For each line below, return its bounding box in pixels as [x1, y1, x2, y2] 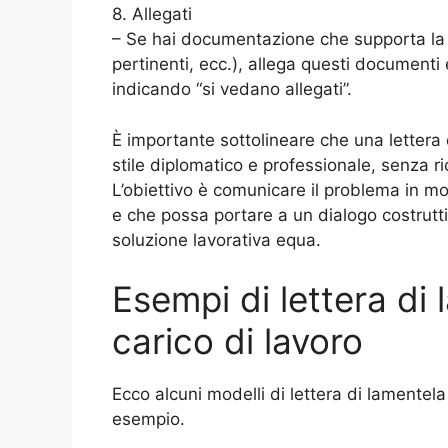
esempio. [112, 409, 185, 429]
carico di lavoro [112, 320, 363, 362]
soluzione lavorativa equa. [112, 229, 321, 250]
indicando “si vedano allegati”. [112, 79, 352, 99]
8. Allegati [112, 4, 192, 24]
